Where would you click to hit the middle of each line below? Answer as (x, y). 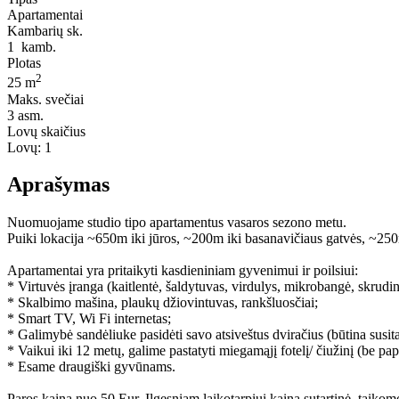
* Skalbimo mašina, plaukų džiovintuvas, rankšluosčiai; (163, 303)
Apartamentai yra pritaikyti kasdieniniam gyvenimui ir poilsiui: (183, 271)
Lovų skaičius (46, 131)
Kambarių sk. (45, 31)
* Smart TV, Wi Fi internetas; (89, 319)
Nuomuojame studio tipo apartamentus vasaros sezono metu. (177, 223)
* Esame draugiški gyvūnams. (91, 367)
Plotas (24, 63)
